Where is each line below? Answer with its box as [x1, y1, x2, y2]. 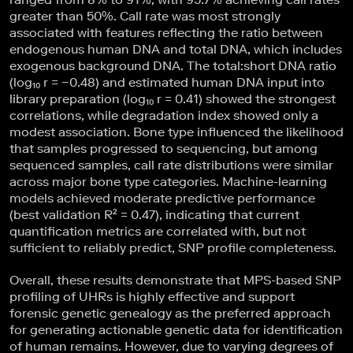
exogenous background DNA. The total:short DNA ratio [9, 58, 336, 74]
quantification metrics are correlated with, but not [9, 224, 306, 240]
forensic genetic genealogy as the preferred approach [9, 306, 331, 321]
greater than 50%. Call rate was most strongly [9, 9, 281, 24]
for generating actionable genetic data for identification [9, 322, 343, 338]
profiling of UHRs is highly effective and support [9, 289, 295, 305]
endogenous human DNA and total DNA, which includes [9, 42, 342, 58]
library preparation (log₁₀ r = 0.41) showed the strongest [9, 91, 336, 107]
